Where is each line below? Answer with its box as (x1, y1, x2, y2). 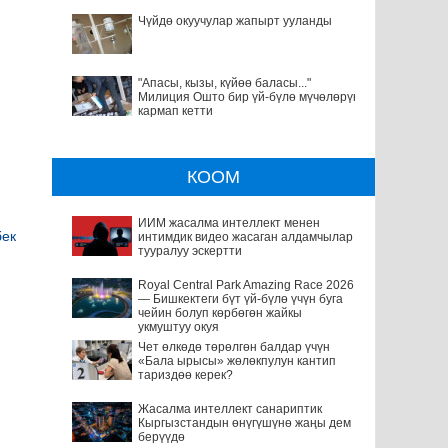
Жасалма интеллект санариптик (137, 401, 322, 416)
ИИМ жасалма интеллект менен (137, 215, 320, 230)
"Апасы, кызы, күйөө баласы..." (137, 75, 311, 90)
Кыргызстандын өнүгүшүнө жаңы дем (137, 415, 351, 430)
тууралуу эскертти (137, 243, 242, 258)
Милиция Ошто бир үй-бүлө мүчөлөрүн (137, 89, 360, 104)
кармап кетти (137, 103, 216, 118)
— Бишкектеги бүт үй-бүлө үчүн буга (137, 291, 343, 306)
